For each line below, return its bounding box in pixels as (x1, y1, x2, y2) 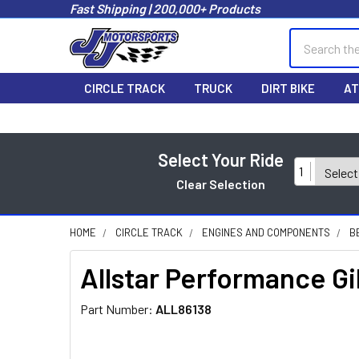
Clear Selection (176, 176, 265, 192)
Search (289, 30, 326, 45)
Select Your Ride (158, 149, 284, 170)
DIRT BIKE (261, 81, 315, 95)
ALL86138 (155, 301, 212, 317)
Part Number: (80, 301, 155, 317)
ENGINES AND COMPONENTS (202, 226, 330, 239)
